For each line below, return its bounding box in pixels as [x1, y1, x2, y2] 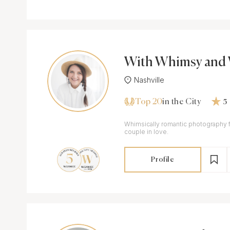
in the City [162, 98, 201, 106]
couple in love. [124, 128, 168, 136]
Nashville [134, 75, 164, 84]
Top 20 [135, 98, 162, 106]
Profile [151, 156, 175, 163]
